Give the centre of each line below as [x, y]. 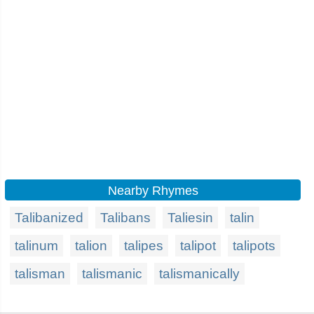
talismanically [199, 274]
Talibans [125, 218]
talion [91, 246]
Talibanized [49, 218]
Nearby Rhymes [153, 191]
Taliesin [190, 218]
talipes [144, 246]
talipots [254, 246]
